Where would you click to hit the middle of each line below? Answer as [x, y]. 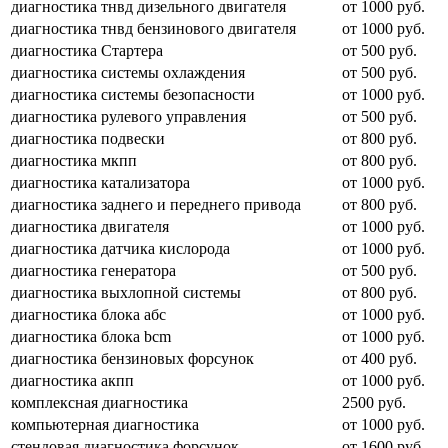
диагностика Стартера [87, 51]
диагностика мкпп [74, 161]
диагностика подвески [88, 139]
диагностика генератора [93, 271]
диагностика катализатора [100, 183]
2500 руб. [374, 403]
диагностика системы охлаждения [128, 73]
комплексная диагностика [99, 403]
